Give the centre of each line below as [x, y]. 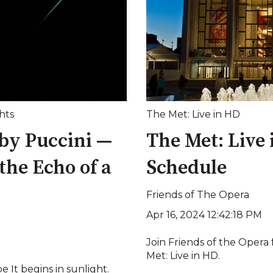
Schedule [186, 168]
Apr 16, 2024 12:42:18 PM [204, 215]
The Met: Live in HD [193, 114]
